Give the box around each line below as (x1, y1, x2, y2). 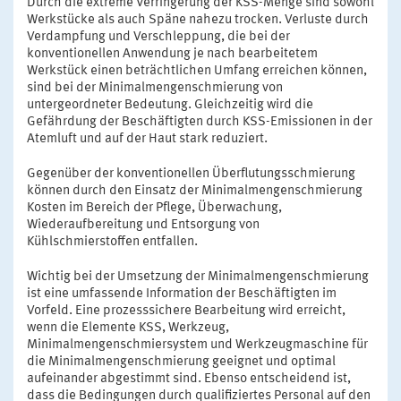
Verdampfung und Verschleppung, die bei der (27, 30, 290, 45)
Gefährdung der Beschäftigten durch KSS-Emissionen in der (27, 115, 372, 130)
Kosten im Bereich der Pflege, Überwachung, (27, 201, 282, 216)
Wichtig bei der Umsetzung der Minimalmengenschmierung (27, 270, 369, 285)
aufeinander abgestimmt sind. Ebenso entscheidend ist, (27, 372, 351, 387)
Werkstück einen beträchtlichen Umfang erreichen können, (27, 64, 367, 79)
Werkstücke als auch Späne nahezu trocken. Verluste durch (27, 13, 369, 28)
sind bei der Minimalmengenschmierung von (27, 81, 283, 96)
